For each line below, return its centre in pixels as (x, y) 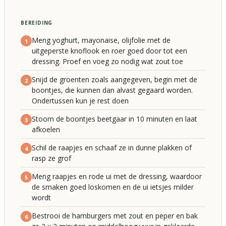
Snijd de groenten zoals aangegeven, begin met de (115, 79)
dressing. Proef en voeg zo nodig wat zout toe (107, 61)
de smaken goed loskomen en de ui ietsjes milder (113, 187)
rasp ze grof (51, 158)
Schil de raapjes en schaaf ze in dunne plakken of (112, 148)
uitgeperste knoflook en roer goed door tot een (109, 51)
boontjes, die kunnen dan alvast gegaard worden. (112, 90)
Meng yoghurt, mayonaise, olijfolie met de (101, 40)
